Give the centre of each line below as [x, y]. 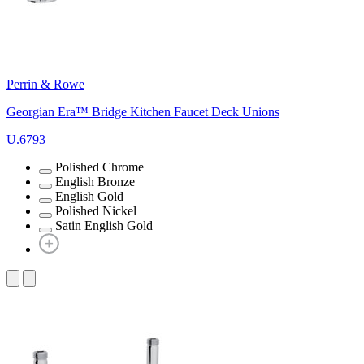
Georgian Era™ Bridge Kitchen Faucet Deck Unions [143, 111]
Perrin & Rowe [45, 84]
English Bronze [95, 181]
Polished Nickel [96, 210]
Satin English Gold [104, 225]
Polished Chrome [100, 167]
